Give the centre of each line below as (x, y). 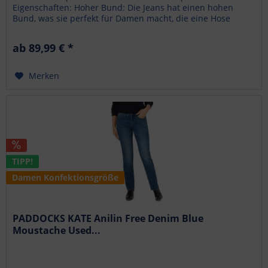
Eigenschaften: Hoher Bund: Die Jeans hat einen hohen (123, 7)
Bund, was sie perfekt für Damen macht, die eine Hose (122, 18)
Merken (44, 75)
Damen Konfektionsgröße (66, 177)
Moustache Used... (57, 230)
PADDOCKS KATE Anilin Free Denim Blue (108, 218)
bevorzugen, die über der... (67, 29)
